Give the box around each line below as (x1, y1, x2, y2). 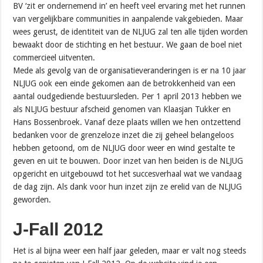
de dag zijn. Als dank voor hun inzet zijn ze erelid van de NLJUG (13, 181, 242, 191)
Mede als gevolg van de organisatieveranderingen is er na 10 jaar (13, 65, 247, 75)
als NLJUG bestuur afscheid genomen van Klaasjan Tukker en (13, 104, 231, 114)
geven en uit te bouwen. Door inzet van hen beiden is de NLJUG (13, 156, 244, 166)
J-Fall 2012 (13, 219, 104, 239)
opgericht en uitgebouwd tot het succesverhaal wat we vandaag (13, 168, 242, 178)
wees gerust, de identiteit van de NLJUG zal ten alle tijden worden (13, 26, 248, 36)
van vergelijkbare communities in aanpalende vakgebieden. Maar (13, 14, 244, 23)
